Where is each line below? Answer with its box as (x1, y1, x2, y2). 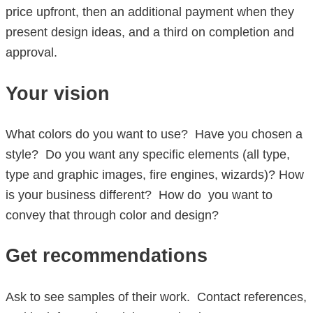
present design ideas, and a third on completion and (6, 25, 294, 40)
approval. (6, 45, 57, 60)
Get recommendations (6, 245, 208, 267)
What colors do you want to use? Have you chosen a (6, 126, 303, 141)
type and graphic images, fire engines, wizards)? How (6, 167, 304, 182)
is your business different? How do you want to (6, 187, 272, 202)
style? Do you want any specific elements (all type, (6, 147, 290, 161)
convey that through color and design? (6, 208, 219, 222)
